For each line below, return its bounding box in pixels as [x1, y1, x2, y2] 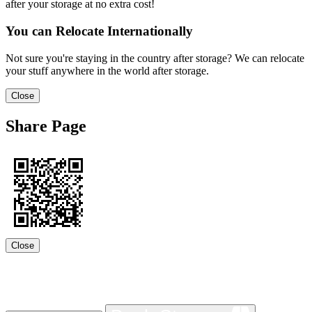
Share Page [6, 116, 86, 135]
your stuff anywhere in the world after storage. [6, 64, 209, 77]
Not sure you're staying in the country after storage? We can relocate [6, 52, 304, 64]
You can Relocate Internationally [6, 24, 193, 39]
